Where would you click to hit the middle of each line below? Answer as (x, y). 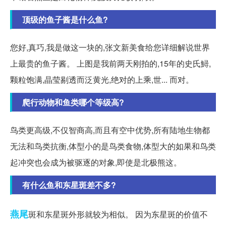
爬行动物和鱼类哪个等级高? (73, 102)
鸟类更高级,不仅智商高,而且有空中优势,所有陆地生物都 (110, 130)
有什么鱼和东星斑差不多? (69, 185)
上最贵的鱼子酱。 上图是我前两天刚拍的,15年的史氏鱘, (110, 63)
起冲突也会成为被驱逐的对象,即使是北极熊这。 (96, 162)
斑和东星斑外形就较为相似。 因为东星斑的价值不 (118, 214)
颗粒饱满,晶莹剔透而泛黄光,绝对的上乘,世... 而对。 (102, 79)
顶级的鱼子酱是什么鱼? (65, 19)
